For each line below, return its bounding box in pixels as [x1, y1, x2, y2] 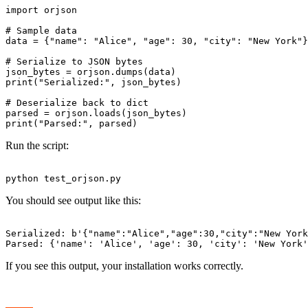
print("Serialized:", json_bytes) [5, 76, 181, 87]
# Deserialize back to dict [5, 97, 148, 108]
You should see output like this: [5, 194, 141, 206]
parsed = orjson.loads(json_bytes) [5, 107, 187, 118]
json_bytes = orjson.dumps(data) [5, 66, 176, 77]
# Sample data [5, 25, 77, 36]
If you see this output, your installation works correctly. [5, 259, 243, 272]
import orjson [5, 4, 77, 15]
